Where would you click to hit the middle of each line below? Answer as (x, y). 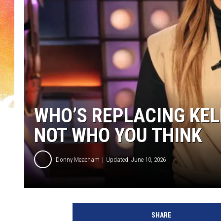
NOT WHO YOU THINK (118, 136)
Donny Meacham (78, 159)
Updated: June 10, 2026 (136, 159)
